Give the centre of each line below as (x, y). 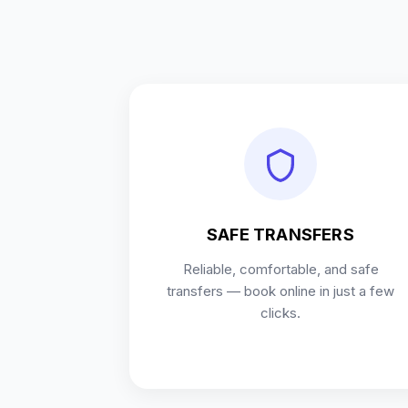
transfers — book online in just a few (280, 291)
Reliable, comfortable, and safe (280, 269)
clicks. (280, 313)
